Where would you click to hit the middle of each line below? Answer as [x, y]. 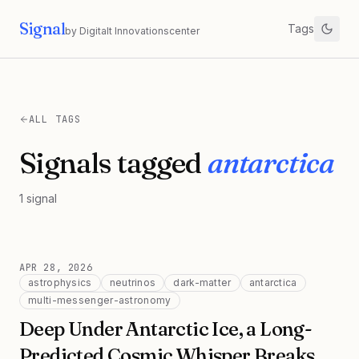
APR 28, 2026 [56, 268]
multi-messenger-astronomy [100, 300]
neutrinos [133, 282]
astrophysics [60, 282]
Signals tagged [113, 163]
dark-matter [202, 282]
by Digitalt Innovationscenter [132, 31]
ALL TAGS [55, 119]
